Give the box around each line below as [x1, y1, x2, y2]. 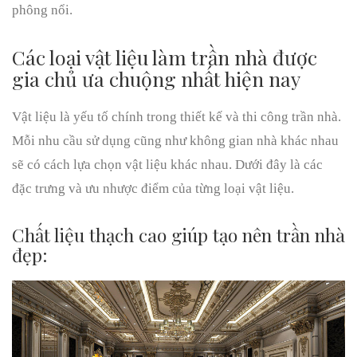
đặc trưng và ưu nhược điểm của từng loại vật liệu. [12, 181, 294, 196]
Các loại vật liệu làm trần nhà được [12, 44, 317, 70]
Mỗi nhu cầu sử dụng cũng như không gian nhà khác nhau [12, 133, 339, 148]
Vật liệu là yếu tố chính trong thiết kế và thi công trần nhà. [12, 109, 341, 124]
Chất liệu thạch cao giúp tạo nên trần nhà [12, 222, 345, 247]
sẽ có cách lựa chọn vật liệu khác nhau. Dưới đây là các [12, 157, 323, 172]
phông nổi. [12, 2, 73, 18]
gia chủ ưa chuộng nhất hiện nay [12, 65, 300, 92]
